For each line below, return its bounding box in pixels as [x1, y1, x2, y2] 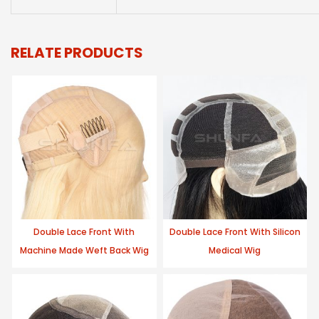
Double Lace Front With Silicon [169, 226, 300, 239]
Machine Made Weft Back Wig [19, 244, 149, 257]
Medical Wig [209, 244, 261, 257]
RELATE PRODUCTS [11, 42, 143, 63]
